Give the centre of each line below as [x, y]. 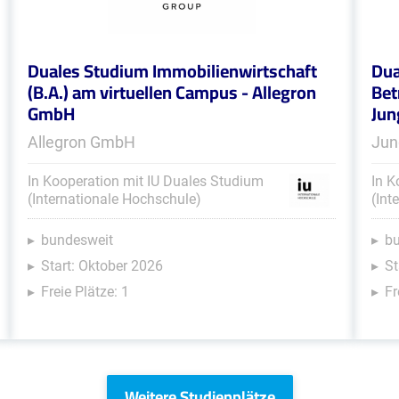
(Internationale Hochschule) [114, 199]
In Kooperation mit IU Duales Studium [145, 181]
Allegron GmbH [81, 142]
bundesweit [77, 240]
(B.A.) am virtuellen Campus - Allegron [171, 92]
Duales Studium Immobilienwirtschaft [172, 71]
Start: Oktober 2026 [102, 266]
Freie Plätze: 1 [85, 292]
